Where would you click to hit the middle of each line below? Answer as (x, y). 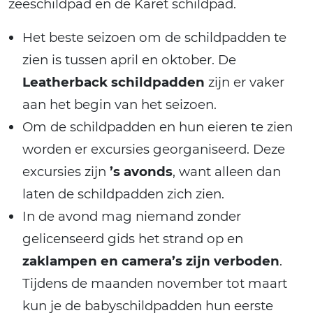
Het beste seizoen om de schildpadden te (154, 37)
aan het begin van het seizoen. (119, 104)
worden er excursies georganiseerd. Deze (154, 149)
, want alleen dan (227, 171)
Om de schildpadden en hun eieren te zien (158, 126)
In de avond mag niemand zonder (132, 216)
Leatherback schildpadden (114, 82)
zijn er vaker (245, 82)
